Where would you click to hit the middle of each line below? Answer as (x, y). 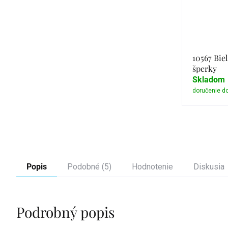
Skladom (209, 80)
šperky (205, 68)
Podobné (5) (89, 167)
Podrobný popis (66, 212)
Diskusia (209, 167)
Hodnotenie (152, 167)
